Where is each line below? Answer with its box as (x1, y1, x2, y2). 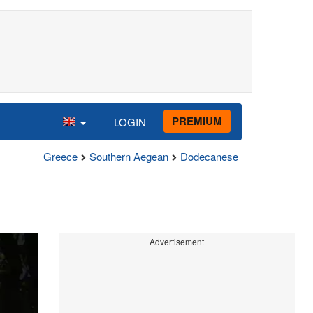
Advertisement (149, 235, 204, 247)
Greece (43, 149, 78, 163)
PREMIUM (172, 112, 222, 129)
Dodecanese (180, 149, 238, 163)
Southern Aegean (89, 149, 168, 163)
